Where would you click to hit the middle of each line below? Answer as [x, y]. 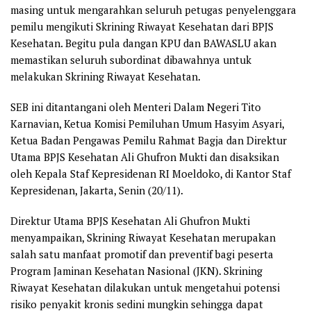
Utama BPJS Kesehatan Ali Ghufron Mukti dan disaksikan [145, 157]
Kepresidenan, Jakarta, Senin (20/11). [97, 190]
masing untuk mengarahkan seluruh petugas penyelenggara [153, 9]
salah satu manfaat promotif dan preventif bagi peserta [142, 254]
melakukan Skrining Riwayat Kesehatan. [106, 76]
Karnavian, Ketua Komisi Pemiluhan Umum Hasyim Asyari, [147, 123]
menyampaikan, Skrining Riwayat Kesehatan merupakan [143, 237]
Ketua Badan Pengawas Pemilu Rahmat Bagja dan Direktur [149, 140]
